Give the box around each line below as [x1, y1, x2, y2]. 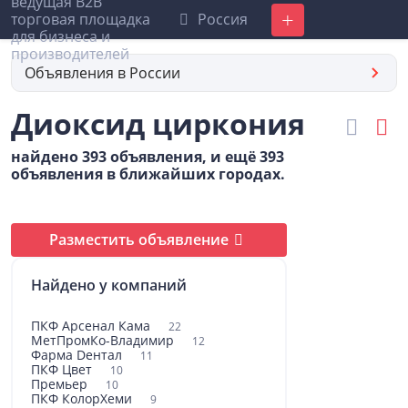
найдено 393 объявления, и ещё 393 [11, 147, 284, 167]
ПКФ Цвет [31, 361, 96, 378]
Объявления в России [25, 62, 180, 83]
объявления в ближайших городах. [11, 164, 285, 184]
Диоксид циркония [11, 104, 305, 143]
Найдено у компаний [31, 275, 187, 295]
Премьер [31, 375, 91, 393]
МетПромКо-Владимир [31, 331, 178, 349]
